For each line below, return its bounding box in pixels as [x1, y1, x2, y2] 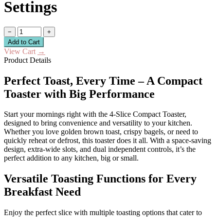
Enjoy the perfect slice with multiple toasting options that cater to [4, 208, 202, 217]
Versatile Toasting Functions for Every [4, 172, 197, 185]
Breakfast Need [4, 185, 81, 199]
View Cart [4, 47, 37, 55]
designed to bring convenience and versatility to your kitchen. [4, 119, 192, 127]
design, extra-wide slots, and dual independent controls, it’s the [4, 145, 196, 154]
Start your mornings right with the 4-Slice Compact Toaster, [4, 110, 186, 119]
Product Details [4, 55, 51, 64]
